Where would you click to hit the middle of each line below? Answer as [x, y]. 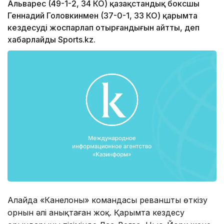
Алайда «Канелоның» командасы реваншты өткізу [107, 200]
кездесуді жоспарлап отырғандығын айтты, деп [103, 28]
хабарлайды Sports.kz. [51, 40]
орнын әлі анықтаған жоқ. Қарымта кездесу [96, 212]
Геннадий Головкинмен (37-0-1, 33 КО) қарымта [102, 16]
